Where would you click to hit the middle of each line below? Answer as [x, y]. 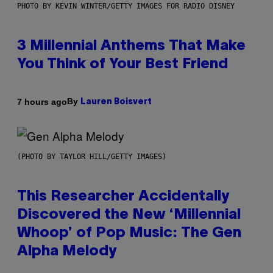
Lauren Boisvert [116, 102]
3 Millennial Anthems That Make [131, 47]
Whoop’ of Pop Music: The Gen [129, 234]
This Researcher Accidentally [123, 197]
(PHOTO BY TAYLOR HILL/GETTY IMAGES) [92, 157]
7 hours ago [42, 101]
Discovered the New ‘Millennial [129, 215]
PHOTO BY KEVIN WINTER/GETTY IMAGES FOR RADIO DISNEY [126, 6]
